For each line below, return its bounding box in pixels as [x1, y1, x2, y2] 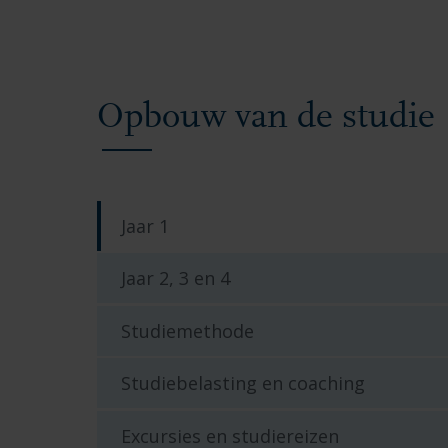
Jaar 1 [121, 213, 169, 238]
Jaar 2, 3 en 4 [121, 266, 230, 291]
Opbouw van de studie [97, 100, 435, 137]
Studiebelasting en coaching [121, 371, 365, 396]
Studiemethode [121, 318, 254, 343]
